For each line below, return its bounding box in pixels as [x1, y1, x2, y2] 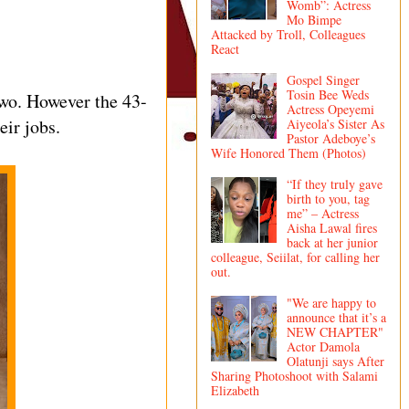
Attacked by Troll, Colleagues [211, 26, 365, 44]
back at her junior [286, 233, 378, 251]
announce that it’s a [286, 308, 386, 326]
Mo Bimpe [286, 11, 341, 29]
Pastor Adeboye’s [286, 129, 375, 147]
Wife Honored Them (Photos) [211, 143, 366, 162]
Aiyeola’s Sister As [286, 114, 384, 132]
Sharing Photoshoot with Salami [211, 366, 378, 384]
